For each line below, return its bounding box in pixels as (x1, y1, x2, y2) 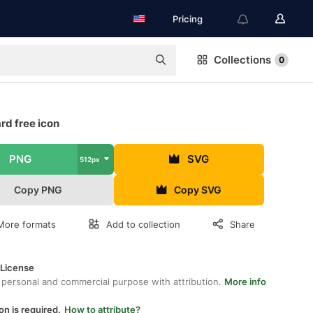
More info (224, 276, 266, 287)
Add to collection (106, 219, 180, 230)
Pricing (173, 13, 203, 24)
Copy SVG (174, 184, 222, 196)
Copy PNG (14, 184, 63, 196)
